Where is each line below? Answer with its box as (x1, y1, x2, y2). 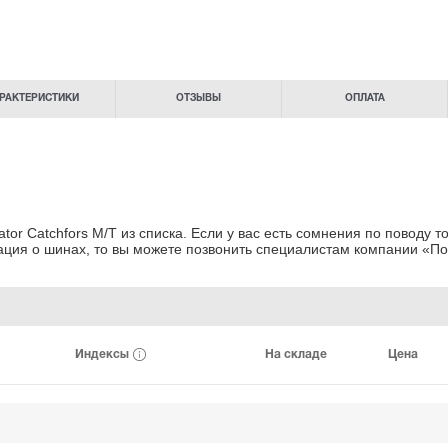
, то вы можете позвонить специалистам (86, 240, 350, 257)
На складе (264, 348, 327, 360)
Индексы (75, 348, 132, 360)
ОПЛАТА (344, 94, 385, 104)
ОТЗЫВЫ (175, 94, 221, 104)
